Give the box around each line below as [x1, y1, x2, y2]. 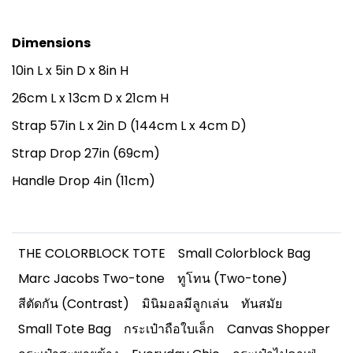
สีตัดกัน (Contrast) [18, 295, 129, 313]
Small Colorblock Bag [178, 244, 310, 262]
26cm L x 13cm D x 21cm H [12, 89, 169, 107]
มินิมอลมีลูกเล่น [142, 295, 229, 313]
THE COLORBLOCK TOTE [18, 244, 165, 262]
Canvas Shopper [227, 320, 330, 338]
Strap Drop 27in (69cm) [12, 144, 160, 162]
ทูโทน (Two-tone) [177, 269, 288, 288]
